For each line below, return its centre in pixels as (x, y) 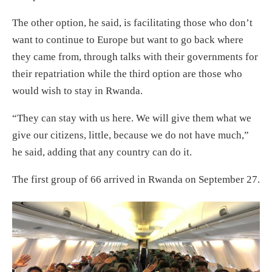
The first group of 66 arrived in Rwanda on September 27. (136, 179)
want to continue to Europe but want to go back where (128, 39)
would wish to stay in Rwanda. (77, 90)
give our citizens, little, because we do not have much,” (131, 135)
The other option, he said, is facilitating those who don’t (132, 22)
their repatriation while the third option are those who (127, 73)
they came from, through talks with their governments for (135, 56)
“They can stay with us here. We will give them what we (132, 118)
